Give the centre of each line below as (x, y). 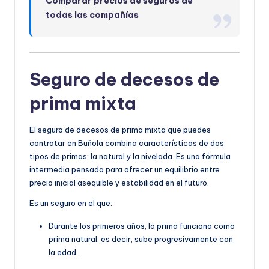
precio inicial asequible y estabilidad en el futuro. (119, 183)
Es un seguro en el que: (71, 203)
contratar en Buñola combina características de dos (127, 143)
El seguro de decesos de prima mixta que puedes (120, 130)
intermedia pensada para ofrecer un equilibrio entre (125, 170)
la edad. (63, 252)
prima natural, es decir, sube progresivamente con (141, 239)
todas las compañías (92, 15)
